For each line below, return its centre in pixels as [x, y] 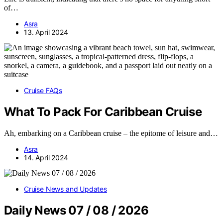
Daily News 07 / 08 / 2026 [76, 210]
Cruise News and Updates [65, 189]
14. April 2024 [46, 157]
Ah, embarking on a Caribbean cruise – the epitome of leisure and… [111, 133]
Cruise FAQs [43, 90]
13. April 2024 [46, 32]
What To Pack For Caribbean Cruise [103, 111]
